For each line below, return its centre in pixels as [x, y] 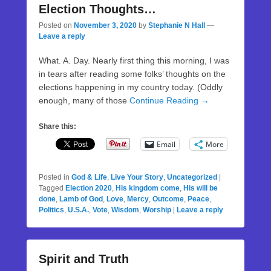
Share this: [57, 126]
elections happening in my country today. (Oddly [131, 87]
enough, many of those [84, 100]
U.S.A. [78, 210]
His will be [201, 188]
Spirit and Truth [84, 259]
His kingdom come [148, 188]
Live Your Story [137, 177]
